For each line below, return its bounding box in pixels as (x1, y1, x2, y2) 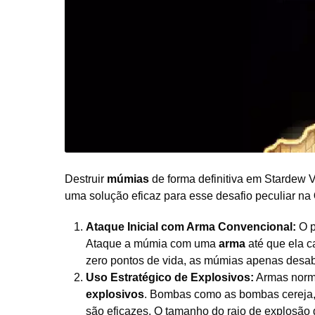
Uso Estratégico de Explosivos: (86, 271, 254, 284)
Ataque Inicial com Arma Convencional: (86, 221, 296, 233)
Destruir (65, 173, 107, 186)
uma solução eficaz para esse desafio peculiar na (65, 190, 314, 202)
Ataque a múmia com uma (86, 238, 219, 250)
